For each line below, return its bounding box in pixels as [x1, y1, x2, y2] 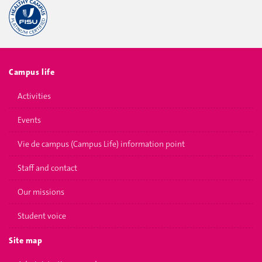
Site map [9, 235, 43, 246]
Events [18, 115, 41, 125]
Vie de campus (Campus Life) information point [18, 139, 185, 149]
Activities [18, 91, 51, 101]
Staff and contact [18, 163, 77, 173]
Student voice [18, 211, 66, 221]
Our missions [18, 187, 64, 197]
